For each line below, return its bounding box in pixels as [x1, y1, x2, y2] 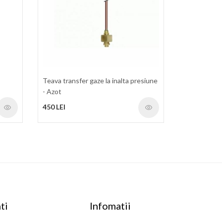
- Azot [43, 87, 61, 96]
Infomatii [90, 199, 131, 212]
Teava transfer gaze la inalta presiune [43, 76, 158, 85]
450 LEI [43, 102, 65, 111]
